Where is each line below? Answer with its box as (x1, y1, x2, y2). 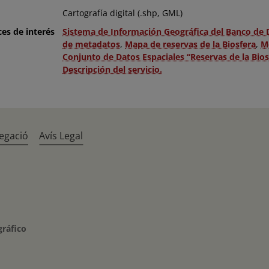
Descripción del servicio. (62, 64, 162, 75)
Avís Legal (39, 129, 83, 142)
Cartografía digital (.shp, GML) (62, 7, 183, 19)
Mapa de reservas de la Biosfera (125, 38, 256, 50)
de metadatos (62, 38, 120, 50)
